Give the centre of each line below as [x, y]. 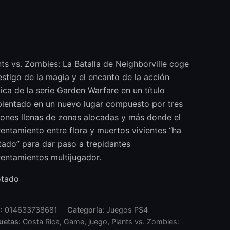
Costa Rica [41, 221]
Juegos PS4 [127, 209]
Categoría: [87, 209]
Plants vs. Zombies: [146, 221]
